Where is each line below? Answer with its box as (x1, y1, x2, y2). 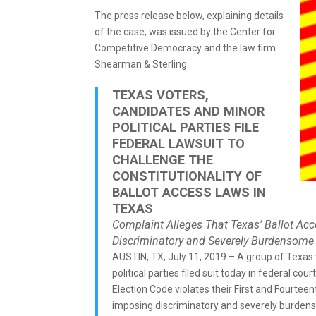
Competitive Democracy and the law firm (95, 42, 276, 54)
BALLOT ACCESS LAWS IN (112, 184, 267, 200)
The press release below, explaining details (95, 9, 284, 21)
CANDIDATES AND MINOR (112, 103, 265, 119)
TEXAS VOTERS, (112, 87, 209, 102)
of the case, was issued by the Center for (95, 25, 276, 37)
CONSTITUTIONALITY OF (112, 168, 262, 183)
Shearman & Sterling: (95, 58, 190, 70)
